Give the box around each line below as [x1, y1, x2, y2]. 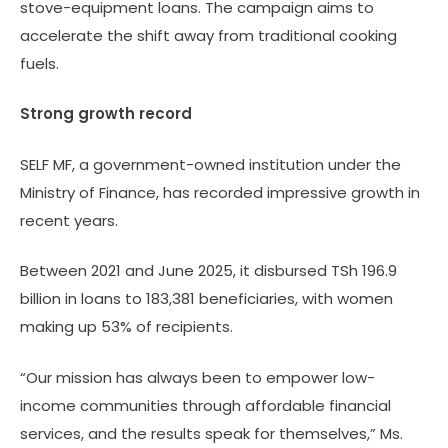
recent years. [20, 209, 118, 231]
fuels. [20, 52, 59, 74]
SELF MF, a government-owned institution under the [20, 153, 401, 175]
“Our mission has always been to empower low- [20, 366, 375, 388]
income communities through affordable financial [20, 394, 391, 416]
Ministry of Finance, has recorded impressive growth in [20, 181, 420, 203]
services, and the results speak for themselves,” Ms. [20, 422, 403, 444]
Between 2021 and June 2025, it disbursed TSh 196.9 [20, 260, 397, 282]
